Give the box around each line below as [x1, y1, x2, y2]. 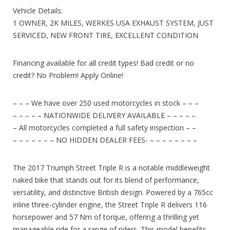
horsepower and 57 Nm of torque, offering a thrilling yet [13, 212, 199, 222]
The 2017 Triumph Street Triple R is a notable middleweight [13, 162, 210, 172]
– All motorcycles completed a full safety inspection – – [13, 122, 196, 132]
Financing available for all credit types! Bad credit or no [13, 57, 194, 68]
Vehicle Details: [13, 5, 63, 15]
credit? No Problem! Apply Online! [13, 70, 123, 80]
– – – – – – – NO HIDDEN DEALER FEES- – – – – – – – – [13, 135, 197, 145]
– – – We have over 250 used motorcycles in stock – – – [13, 98, 199, 108]
